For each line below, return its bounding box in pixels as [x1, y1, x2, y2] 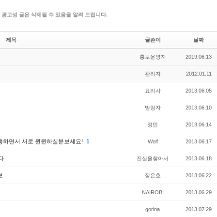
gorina [145, 206, 160, 212]
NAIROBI [141, 189, 164, 195]
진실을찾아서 [137, 155, 169, 161]
